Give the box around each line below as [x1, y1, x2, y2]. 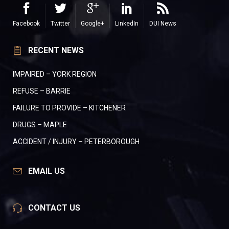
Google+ [81, 20, 104, 28]
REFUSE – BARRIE [13, 87, 71, 96]
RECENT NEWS [28, 45, 84, 56]
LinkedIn [115, 20, 139, 28]
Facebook [13, 20, 40, 28]
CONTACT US [28, 203, 80, 213]
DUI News [149, 20, 176, 28]
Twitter [51, 20, 70, 28]
